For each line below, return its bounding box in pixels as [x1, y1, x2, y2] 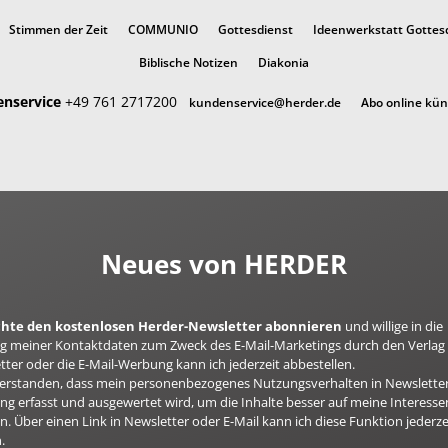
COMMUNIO [127, 22, 198, 38]
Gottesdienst [217, 22, 293, 38]
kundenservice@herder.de [189, 95, 341, 111]
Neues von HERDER [100, 245, 347, 282]
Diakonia [258, 55, 309, 71]
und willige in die [342, 317, 444, 336]
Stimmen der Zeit [8, 22, 108, 38]
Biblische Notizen [139, 55, 238, 71]
